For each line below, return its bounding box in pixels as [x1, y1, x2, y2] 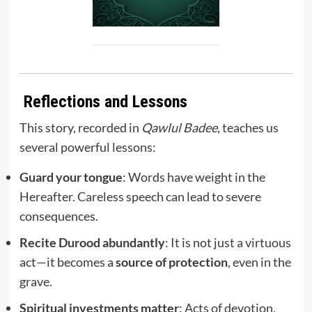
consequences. [19, 208, 98, 224]
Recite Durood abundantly [19, 234, 165, 250]
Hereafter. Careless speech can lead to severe [19, 188, 261, 204]
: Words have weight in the [122, 169, 265, 185]
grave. [19, 273, 52, 289]
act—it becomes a [19, 253, 116, 270]
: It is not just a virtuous [164, 234, 291, 250]
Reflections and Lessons [23, 91, 187, 111]
